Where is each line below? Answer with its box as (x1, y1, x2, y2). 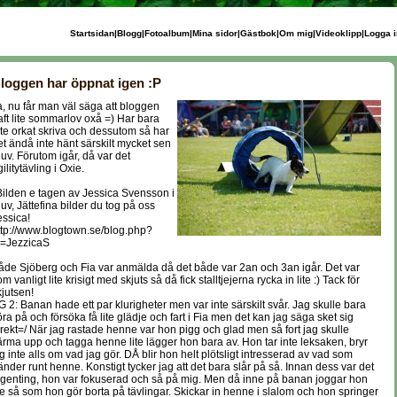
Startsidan (69, 28, 114, 38)
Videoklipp (315, 28, 362, 38)
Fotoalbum (144, 28, 190, 38)
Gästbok (239, 28, 276, 38)
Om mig (278, 28, 313, 38)
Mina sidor (191, 28, 237, 38)
